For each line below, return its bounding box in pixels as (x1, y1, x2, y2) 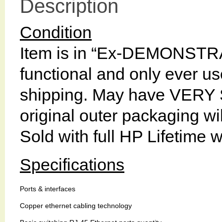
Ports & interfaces (20, 184, 75, 193)
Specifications (20, 155, 124, 174)
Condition (20, 22, 92, 42)
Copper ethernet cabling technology (20, 201, 132, 210)
